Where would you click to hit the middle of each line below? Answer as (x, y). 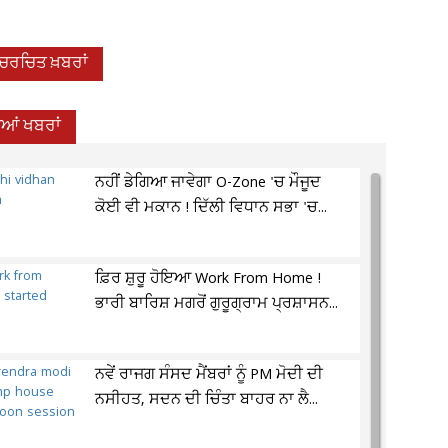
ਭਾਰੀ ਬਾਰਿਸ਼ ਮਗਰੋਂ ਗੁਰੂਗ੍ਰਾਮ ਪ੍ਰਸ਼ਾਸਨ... (217, 304)
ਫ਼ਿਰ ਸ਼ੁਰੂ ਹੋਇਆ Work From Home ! (208, 279)
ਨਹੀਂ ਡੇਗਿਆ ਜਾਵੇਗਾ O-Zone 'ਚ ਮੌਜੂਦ (208, 183)
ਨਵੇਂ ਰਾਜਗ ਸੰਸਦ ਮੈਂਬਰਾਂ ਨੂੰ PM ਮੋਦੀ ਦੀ (209, 375)
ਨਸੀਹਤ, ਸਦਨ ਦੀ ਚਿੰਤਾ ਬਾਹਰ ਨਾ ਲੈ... (207, 400)
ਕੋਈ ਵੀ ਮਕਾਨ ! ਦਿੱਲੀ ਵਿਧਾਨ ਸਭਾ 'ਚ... (211, 208)
